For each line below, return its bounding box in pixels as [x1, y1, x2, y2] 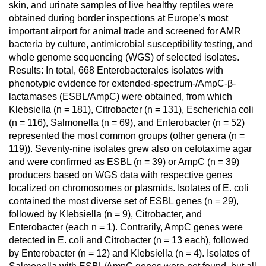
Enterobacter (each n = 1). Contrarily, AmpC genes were [9, 222, 243, 232]
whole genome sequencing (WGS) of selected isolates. [9, 52, 239, 62]
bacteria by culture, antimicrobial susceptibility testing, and [9, 39, 253, 49]
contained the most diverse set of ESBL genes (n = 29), [9, 196, 239, 206]
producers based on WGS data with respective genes [9, 170, 232, 180]
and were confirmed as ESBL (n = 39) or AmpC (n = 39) [9, 157, 239, 167]
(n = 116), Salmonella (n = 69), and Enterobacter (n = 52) [9, 118, 245, 128]
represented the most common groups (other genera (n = [9, 131, 245, 141]
